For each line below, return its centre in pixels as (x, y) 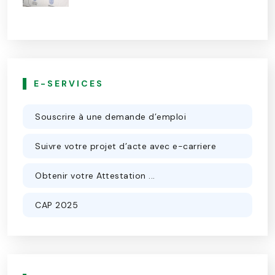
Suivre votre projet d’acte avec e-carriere (126, 146)
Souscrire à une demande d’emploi (110, 117)
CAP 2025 (56, 205)
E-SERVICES (69, 84)
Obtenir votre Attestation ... (95, 176)
